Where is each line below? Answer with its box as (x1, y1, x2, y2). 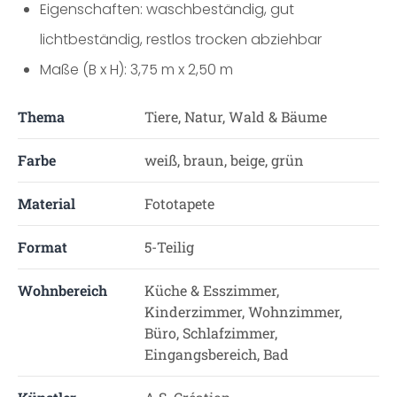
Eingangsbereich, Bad (144, 345, 289, 363)
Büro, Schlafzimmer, (144, 323, 277, 342)
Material (18, 194, 75, 213)
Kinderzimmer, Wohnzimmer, (144, 302, 342, 321)
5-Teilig (144, 237, 194, 256)
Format (18, 237, 67, 256)
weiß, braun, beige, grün (144, 151, 304, 169)
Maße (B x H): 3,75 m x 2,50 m (40, 59, 233, 80)
